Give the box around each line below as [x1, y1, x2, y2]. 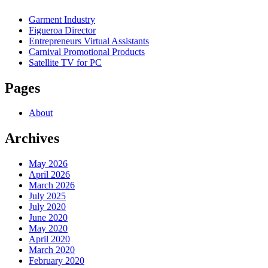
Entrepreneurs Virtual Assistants [29, 35, 149, 46]
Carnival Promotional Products [29, 46, 145, 57]
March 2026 [29, 180, 75, 191]
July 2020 [29, 202, 66, 212]
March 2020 [29, 245, 75, 255]
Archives [5, 130, 59, 147]
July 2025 [29, 191, 66, 202]
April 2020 [29, 234, 70, 245]
